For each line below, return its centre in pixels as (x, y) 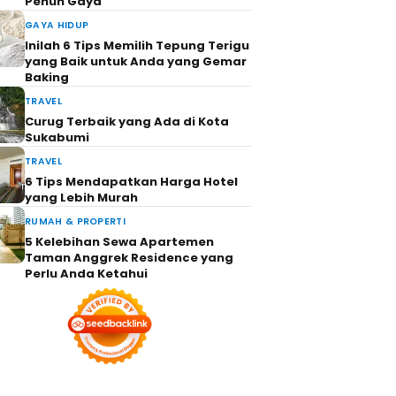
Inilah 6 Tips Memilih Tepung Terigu (137, 46)
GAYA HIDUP (57, 25)
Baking (47, 77)
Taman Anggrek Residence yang (129, 258)
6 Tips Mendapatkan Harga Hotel (131, 182)
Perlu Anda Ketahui (86, 274)
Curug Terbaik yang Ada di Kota (127, 122)
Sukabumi (57, 137)
